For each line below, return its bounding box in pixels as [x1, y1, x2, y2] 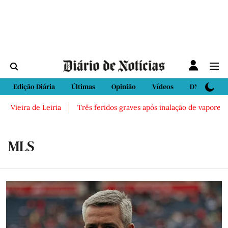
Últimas [71, 81, 95, 92]
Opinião [111, 81, 136, 92]
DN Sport [190, 81, 218, 92]
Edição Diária [13, 81, 55, 92]
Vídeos [152, 81, 174, 92]
